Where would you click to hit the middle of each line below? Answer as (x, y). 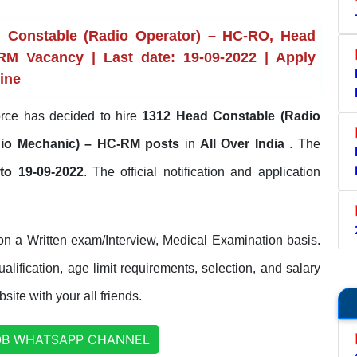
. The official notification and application (202, 171)
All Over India (245, 143)
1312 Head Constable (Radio (231, 116)
